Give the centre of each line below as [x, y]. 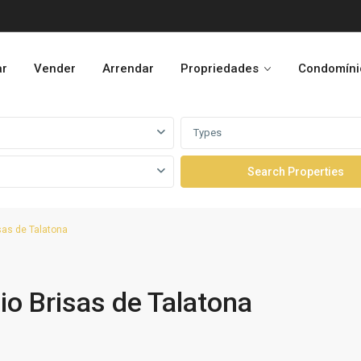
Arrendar [128, 68]
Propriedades [220, 68]
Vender [55, 68]
